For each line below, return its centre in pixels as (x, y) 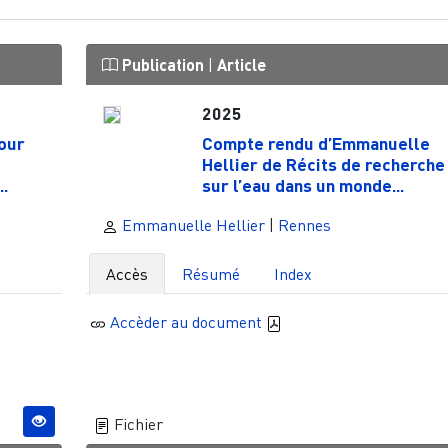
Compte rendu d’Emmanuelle (315, 142)
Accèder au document (188, 321)
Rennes (304, 224)
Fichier (136, 424)
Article (241, 65)
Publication (162, 65)
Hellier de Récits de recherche (323, 163)
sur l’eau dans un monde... (302, 184)
